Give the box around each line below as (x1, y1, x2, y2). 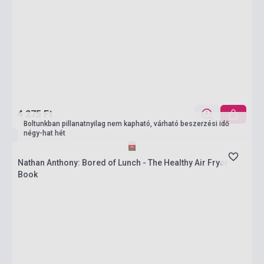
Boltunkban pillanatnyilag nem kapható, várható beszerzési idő (24, 120, 229, 128)
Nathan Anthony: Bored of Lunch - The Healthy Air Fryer (18, 158, 228, 167)
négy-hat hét (24, 129, 65, 137)
